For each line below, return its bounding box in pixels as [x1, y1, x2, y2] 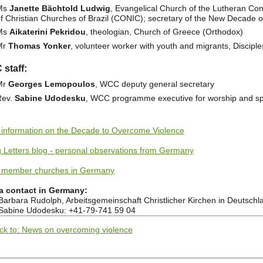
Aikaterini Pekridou [9, 26, 86, 36]
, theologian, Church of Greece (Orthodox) [85, 26, 243, 36]
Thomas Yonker [8, 41, 70, 50]
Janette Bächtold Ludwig [9, 3, 110, 13]
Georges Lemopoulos [8, 79, 95, 89]
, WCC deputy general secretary [95, 79, 214, 89]
